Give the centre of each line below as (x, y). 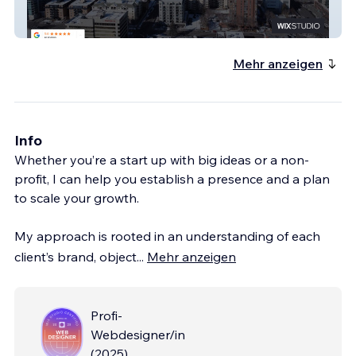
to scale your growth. (77, 197)
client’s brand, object (75, 256)
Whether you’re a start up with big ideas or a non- (162, 159)
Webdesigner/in (138, 334)
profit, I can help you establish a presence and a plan (172, 178)
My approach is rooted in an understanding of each (167, 236)
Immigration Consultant (95, 26)
